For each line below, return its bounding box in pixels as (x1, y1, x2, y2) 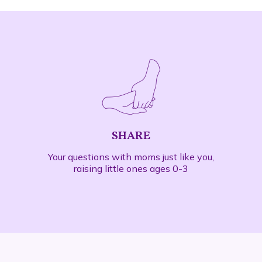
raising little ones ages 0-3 (74, 163, 188, 174)
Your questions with (48, 151, 134, 163)
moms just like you (134, 151, 212, 163)
